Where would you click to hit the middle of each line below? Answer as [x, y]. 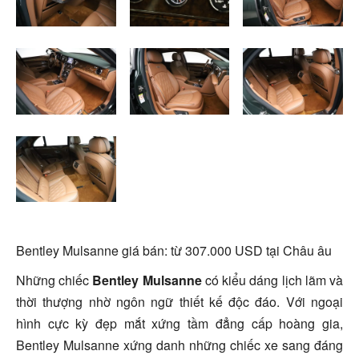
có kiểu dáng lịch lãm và [272, 280]
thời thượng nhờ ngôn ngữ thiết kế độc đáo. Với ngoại [179, 302]
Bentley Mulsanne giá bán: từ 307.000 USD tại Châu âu [174, 251]
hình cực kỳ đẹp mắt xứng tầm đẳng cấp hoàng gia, [179, 324]
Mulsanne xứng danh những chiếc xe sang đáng [201, 345]
